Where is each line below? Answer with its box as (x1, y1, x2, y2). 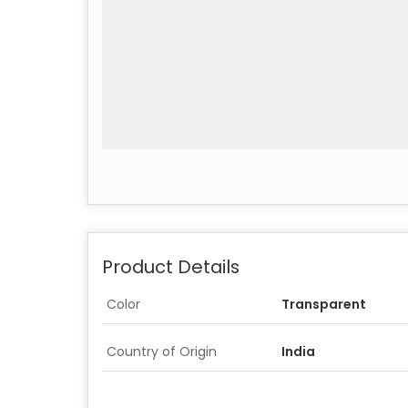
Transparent (281, 294, 366, 313)
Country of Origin (107, 342, 217, 361)
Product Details (102, 253, 240, 280)
